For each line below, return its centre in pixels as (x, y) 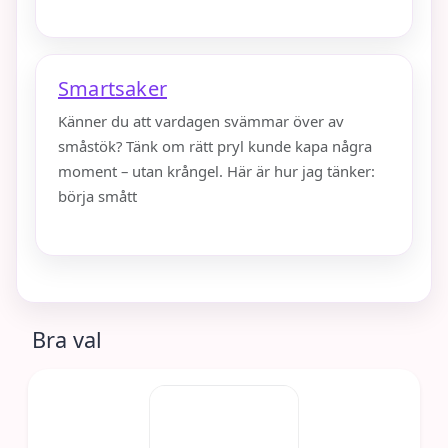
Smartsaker (112, 89)
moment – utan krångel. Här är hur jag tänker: (216, 171)
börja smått (97, 196)
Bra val (67, 340)
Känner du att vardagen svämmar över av (201, 121)
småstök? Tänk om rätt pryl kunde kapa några (215, 146)
